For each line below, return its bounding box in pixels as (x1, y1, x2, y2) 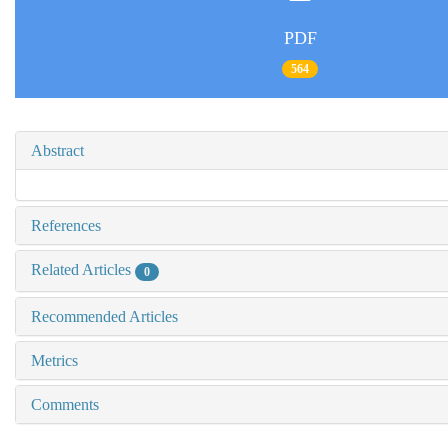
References (31, 217, 101, 235)
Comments (31, 395, 99, 413)
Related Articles (31, 261, 135, 279)
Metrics (31, 351, 78, 369)
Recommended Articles (31, 307, 178, 325)
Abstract (31, 142, 84, 160)
